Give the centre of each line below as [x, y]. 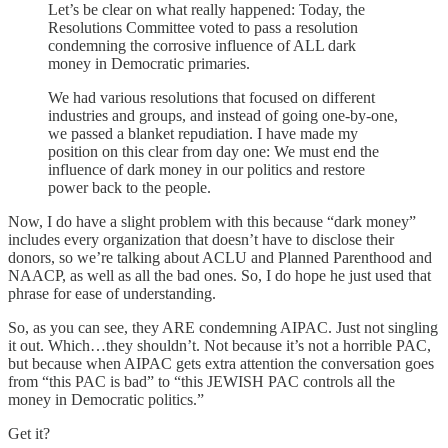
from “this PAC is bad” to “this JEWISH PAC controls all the [201, 381]
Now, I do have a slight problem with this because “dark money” [212, 221]
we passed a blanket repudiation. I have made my [203, 133]
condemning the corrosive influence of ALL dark [202, 45]
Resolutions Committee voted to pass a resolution [203, 27]
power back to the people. [129, 187]
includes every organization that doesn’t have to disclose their [201, 239]
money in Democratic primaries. [149, 63]
